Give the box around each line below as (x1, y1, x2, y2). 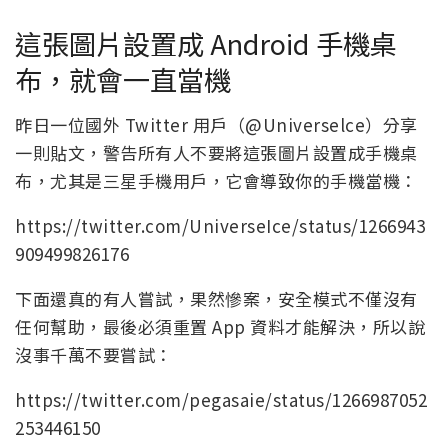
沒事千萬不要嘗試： (15, 342, 173, 367)
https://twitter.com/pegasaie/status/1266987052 (15, 387, 427, 412)
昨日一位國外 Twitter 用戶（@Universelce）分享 (15, 112, 418, 137)
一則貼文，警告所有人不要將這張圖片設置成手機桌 (15, 140, 418, 165)
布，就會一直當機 (15, 59, 231, 100)
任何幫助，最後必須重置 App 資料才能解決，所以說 (15, 314, 425, 339)
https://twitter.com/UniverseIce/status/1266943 (15, 213, 425, 238)
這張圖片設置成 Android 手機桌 (15, 23, 397, 64)
